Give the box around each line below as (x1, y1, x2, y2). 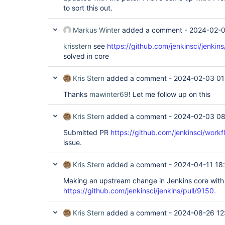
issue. (63, 138, 84, 147)
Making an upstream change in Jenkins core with (63, 176, 224, 185)
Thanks (63, 90, 89, 98)
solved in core (63, 52, 109, 60)
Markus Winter (73, 26, 120, 34)
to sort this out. (63, 4, 115, 12)
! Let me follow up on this (129, 90, 210, 98)
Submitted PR (63, 128, 110, 137)
